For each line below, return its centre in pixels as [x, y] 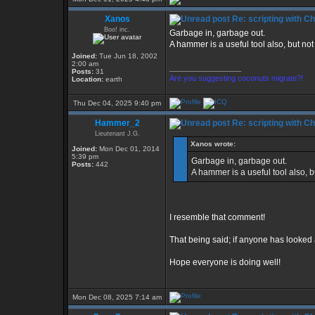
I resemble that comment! [217, 217]
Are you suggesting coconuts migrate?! [236, 78]
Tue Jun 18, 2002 [127, 56]
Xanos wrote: [213, 144]
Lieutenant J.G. [117, 134]
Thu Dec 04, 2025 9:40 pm [117, 103]
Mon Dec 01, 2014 [128, 149]
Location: [88, 79]
